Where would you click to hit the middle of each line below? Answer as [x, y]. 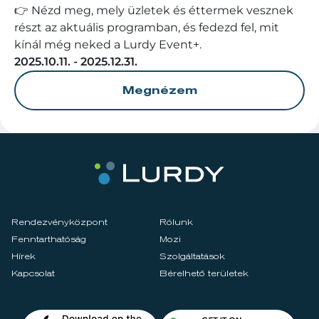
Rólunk [176, 223]
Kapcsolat [33, 274]
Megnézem [159, 90]
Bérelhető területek [204, 274]
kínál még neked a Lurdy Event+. [108, 45]
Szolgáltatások [192, 257]
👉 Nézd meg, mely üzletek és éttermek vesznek [154, 10]
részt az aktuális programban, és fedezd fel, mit [147, 27]
